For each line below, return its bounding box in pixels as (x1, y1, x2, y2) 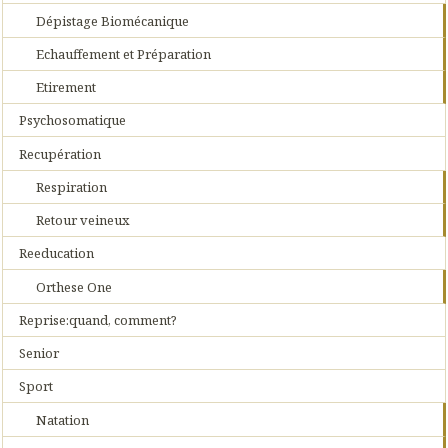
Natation (35, 410, 89, 429)
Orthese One (35, 277, 112, 296)
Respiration (35, 177, 107, 196)
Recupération (19, 144, 102, 163)
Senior (19, 344, 60, 363)
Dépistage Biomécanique (35, 11, 189, 30)
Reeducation (19, 244, 95, 263)
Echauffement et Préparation (35, 44, 211, 63)
